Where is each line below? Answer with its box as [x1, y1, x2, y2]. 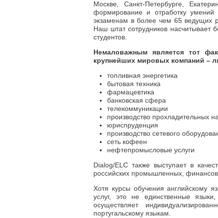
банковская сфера [107, 96, 166, 104]
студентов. [93, 33, 127, 41]
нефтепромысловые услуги [107, 145, 195, 154]
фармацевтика [107, 88, 154, 96]
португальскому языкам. [93, 209, 171, 217]
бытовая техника [107, 79, 161, 88]
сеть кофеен [107, 137, 147, 145]
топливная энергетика [107, 71, 178, 79]
